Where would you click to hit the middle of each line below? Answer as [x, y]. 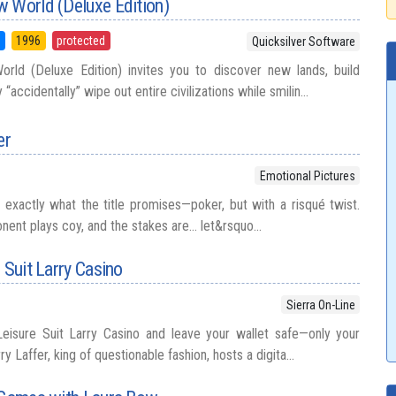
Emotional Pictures [307, 175]
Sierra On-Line [320, 305]
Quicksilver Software [303, 42]
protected [81, 41]
